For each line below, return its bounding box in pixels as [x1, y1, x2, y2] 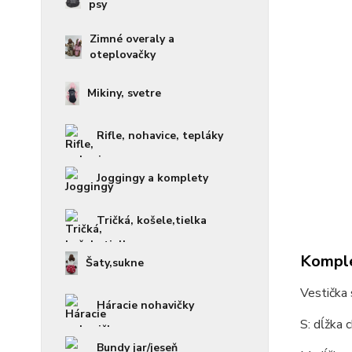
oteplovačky [90, 47, 156, 62]
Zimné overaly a [90, 31, 175, 46]
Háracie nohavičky [97, 298, 194, 313]
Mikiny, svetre [86, 86, 161, 101]
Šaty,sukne [85, 255, 144, 270]
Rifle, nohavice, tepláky [97, 128, 223, 143]
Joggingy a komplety [97, 170, 208, 185]
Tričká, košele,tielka [97, 213, 207, 228]
